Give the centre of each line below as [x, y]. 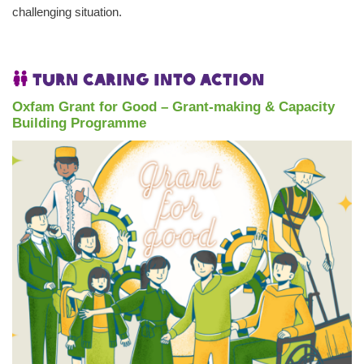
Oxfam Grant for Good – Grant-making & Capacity [173, 107]
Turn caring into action [147, 80]
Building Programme [79, 123]
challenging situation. [67, 13]
